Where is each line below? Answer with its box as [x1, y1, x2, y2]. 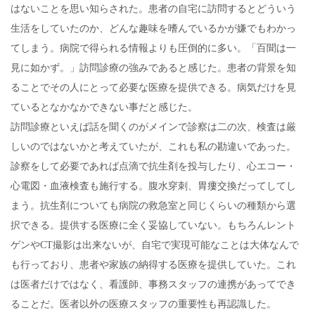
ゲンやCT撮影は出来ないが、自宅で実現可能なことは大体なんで [11, 240, 299, 250]
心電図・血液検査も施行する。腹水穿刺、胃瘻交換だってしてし [11, 181, 296, 191]
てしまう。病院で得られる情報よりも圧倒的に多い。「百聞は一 [11, 43, 296, 53]
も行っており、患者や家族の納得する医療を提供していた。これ [11, 259, 296, 270]
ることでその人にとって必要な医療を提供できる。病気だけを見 [11, 82, 296, 93]
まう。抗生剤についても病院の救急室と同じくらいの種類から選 [11, 200, 296, 211]
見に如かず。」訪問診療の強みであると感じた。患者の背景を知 [11, 63, 296, 73]
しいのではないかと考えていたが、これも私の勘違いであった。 [11, 141, 296, 152]
